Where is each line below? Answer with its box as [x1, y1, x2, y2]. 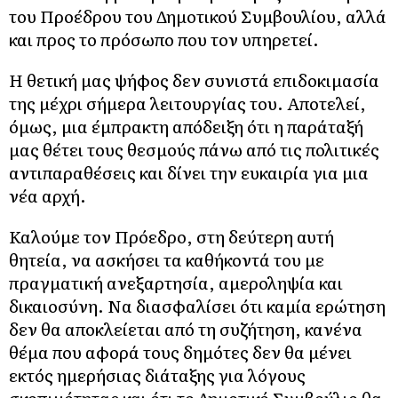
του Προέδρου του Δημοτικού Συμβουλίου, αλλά [9, 4, 386, 29]
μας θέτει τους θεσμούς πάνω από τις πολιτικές [9, 137, 379, 163]
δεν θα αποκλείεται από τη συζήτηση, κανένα [9, 316, 362, 342]
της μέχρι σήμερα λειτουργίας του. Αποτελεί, [9, 91, 366, 116]
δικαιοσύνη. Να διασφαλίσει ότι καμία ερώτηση [9, 293, 386, 319]
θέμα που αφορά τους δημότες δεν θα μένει [9, 339, 352, 365]
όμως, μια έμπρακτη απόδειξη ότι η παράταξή [9, 114, 363, 139]
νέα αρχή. [9, 183, 86, 209]
